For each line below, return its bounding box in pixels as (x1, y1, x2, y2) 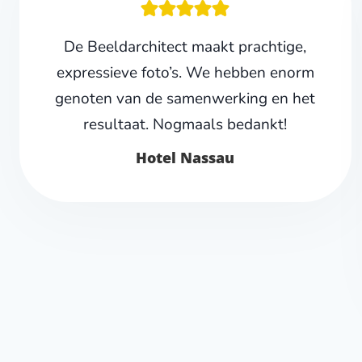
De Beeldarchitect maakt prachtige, (64, 36, 307, 58)
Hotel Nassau (136, 148, 235, 168)
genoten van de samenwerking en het (55, 88, 316, 110)
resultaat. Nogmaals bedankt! (83, 114, 288, 136)
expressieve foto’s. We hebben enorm (56, 62, 314, 84)
